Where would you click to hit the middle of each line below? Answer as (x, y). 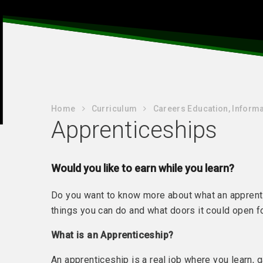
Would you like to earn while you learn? (143, 168)
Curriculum (114, 109)
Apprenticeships (134, 130)
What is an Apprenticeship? (112, 235)
